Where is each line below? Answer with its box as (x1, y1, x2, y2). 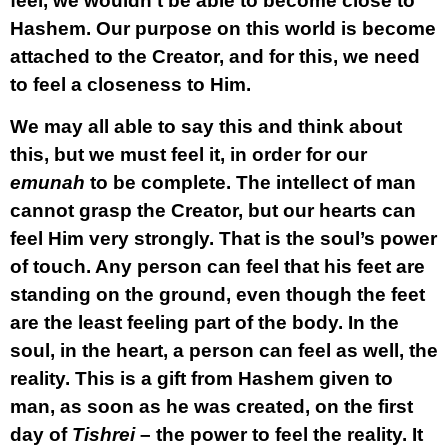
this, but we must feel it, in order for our (10, 144, 367, 165)
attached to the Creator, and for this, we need (10, 46, 420, 67)
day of (10, 424, 72, 445)
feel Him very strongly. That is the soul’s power (10, 228, 437, 249)
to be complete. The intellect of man (85, 172, 416, 193)
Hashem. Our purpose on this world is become (10, 18, 436, 39)
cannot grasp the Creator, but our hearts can (10, 200, 416, 221)
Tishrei (72, 424, 135, 445)
